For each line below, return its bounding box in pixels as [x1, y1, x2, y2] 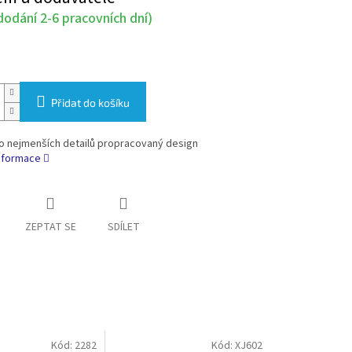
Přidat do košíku [50, 96, 130, 110]
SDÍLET [107, 219, 140, 236]
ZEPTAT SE [24, 219, 76, 236]
